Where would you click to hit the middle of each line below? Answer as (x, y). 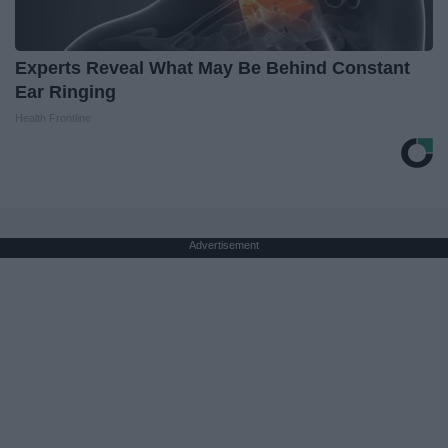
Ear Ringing (65, 91)
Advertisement (224, 244)
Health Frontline (53, 117)
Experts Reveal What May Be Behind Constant (212, 67)
